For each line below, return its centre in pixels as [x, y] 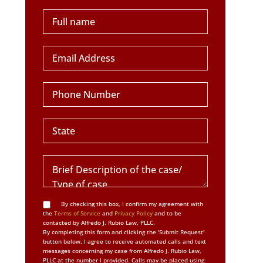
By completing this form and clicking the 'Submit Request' [123, 232]
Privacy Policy [133, 213]
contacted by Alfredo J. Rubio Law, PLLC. [99, 223]
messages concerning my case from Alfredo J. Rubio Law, [122, 251]
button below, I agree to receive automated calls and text [124, 242]
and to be [167, 213]
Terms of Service [77, 213]
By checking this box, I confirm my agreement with [131, 204]
